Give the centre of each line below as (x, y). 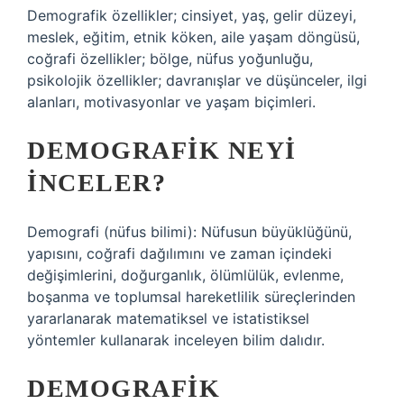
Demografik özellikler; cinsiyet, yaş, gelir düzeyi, (192, 15)
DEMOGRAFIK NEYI (162, 150)
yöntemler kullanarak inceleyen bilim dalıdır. (176, 340)
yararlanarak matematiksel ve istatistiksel (168, 318)
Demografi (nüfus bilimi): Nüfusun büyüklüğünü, (189, 232)
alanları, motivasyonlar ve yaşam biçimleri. (171, 102)
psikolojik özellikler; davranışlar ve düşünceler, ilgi (197, 80)
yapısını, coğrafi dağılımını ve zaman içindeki (179, 253)
